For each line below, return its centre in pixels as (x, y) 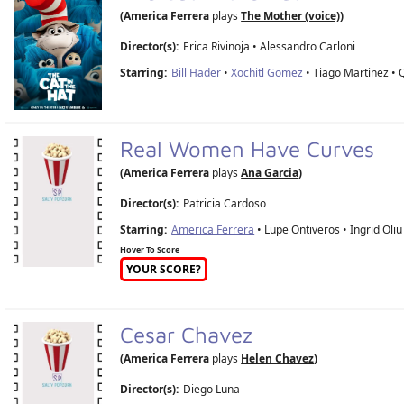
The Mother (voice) (291, 15)
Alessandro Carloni (308, 46)
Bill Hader (197, 72)
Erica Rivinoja (217, 46)
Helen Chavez (278, 358)
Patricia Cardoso (225, 203)
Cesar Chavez (190, 334)
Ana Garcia (270, 172)
